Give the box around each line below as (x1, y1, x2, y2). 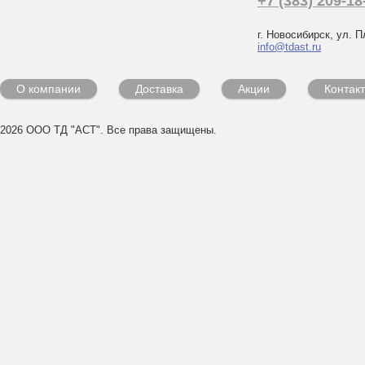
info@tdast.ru (257, 41, 321, 53)
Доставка (135, 82, 183, 95)
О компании (16, 82, 81, 95)
